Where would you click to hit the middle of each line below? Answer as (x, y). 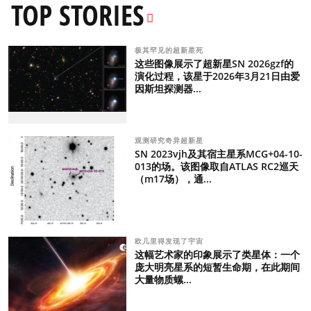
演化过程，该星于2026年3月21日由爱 (217, 76)
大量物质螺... (163, 280)
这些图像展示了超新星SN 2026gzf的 (214, 63)
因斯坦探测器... (168, 88)
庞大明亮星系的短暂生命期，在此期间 (217, 267)
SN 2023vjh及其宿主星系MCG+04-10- (218, 154)
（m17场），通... (173, 179)
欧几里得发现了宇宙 (170, 241)
